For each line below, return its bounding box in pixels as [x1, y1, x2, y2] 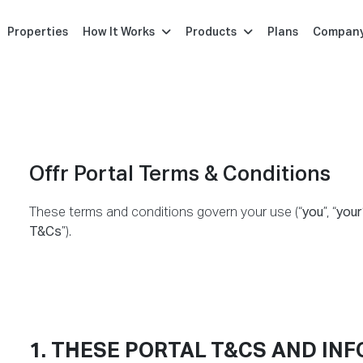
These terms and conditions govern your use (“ [29, 207, 302, 220]
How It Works [83, 27, 155, 38]
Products [186, 27, 237, 38]
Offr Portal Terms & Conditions [29, 164, 331, 186]
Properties [7, 27, 68, 38]
